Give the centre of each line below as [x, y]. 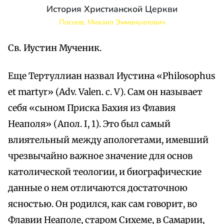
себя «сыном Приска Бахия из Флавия [92, 108]
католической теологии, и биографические [105, 172]
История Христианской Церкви [112, 9]
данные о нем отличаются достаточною [98, 188]
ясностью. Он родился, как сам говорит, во [102, 204]
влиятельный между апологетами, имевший [108, 140]
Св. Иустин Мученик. [55, 48]
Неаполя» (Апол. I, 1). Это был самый [89, 124]
